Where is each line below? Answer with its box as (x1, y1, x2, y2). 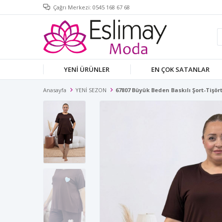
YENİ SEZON (75, 86, 107, 94)
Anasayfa (43, 86, 66, 94)
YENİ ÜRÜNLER (64, 65, 110, 74)
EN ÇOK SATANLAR (151, 65, 210, 74)
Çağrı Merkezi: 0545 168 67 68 (53, 3, 130, 11)
